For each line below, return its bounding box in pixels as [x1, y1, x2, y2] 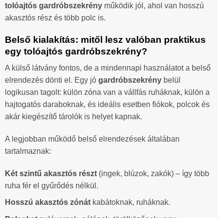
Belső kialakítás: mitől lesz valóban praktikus [5, 34, 206, 45]
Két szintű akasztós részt [5, 169, 97, 178]
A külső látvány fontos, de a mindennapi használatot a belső [5, 64, 211, 73]
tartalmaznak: [5, 147, 51, 156]
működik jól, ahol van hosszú [102, 1, 204, 10]
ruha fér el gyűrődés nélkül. [5, 181, 98, 190]
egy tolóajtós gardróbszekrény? [5, 46, 147, 56]
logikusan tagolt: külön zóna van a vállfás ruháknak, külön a [5, 88, 210, 97]
